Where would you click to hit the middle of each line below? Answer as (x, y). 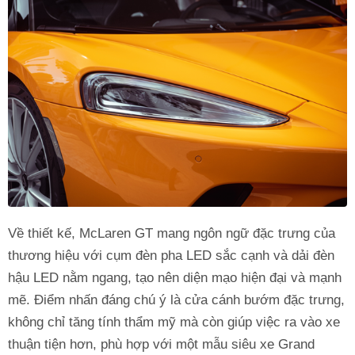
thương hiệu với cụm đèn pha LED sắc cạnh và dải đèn (171, 255)
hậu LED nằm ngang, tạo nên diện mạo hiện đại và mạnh (175, 277)
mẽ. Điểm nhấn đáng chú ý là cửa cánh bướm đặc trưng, (176, 300)
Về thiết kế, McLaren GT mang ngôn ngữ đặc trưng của (172, 233)
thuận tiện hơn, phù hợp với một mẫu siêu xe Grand (161, 344)
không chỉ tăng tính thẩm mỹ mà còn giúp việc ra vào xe (174, 322)
